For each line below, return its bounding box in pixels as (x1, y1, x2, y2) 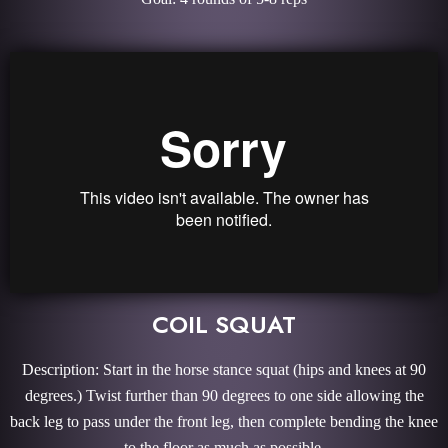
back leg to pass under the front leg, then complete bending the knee (10, 413, 438, 430)
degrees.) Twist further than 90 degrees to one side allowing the (24, 387, 424, 404)
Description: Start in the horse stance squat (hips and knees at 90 (22, 361, 426, 378)
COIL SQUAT (152, 307, 296, 342)
